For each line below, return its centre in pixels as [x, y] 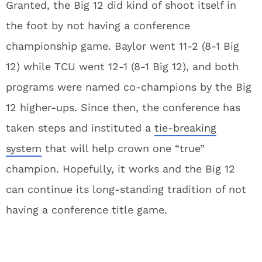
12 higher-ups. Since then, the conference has [123, 107]
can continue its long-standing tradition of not [126, 189]
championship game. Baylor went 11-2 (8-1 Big [123, 46]
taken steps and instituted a [80, 128]
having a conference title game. [87, 210]
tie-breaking [185, 128]
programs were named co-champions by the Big [129, 87]
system [24, 148]
